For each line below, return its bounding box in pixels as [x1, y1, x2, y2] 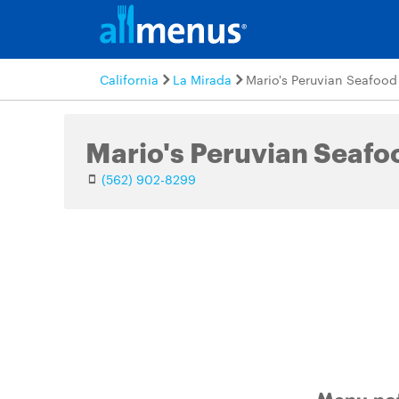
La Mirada [173, 70, 232, 88]
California [100, 70, 159, 88]
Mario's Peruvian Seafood [246, 70, 397, 88]
